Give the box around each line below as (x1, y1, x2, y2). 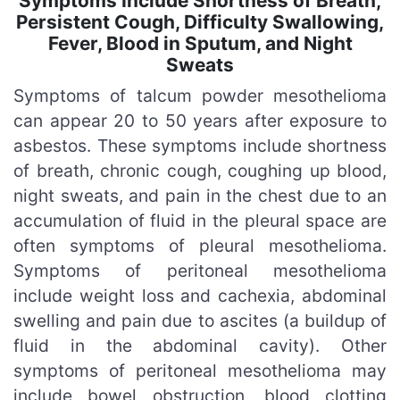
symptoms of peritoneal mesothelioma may (13, 359, 387, 381)
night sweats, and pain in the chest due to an (13, 184, 387, 206)
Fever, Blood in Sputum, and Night (47, 31, 353, 54)
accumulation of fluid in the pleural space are (13, 209, 387, 231)
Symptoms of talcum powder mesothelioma (13, 84, 387, 106)
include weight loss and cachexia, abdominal (13, 284, 387, 306)
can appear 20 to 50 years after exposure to (13, 109, 387, 131)
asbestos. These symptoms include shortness (13, 134, 387, 156)
